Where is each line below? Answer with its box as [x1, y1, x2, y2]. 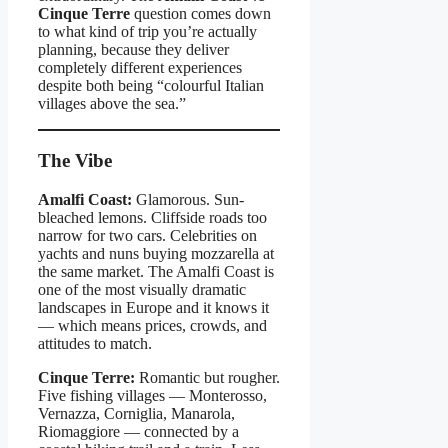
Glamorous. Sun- [132, 190, 244, 208]
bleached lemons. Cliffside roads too [38, 208, 267, 226]
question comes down [130, 5, 271, 23]
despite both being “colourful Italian [38, 77, 264, 95]
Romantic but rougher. [135, 368, 280, 386]
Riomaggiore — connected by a [38, 422, 239, 440]
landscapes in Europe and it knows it [38, 298, 269, 316]
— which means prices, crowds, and [38, 316, 267, 334]
